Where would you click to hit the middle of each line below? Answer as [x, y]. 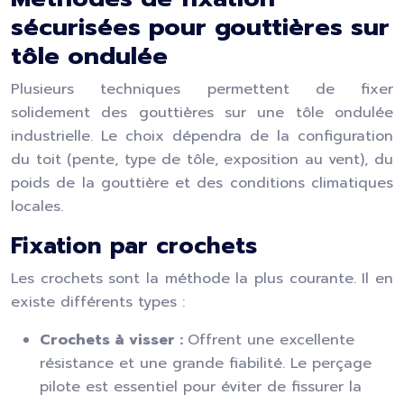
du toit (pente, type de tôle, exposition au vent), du [202, 160]
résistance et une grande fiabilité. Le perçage [206, 363]
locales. [37, 207]
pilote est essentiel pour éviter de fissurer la [201, 387]
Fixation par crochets [134, 246]
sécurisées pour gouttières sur [200, 27]
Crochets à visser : [114, 340]
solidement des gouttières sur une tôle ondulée [202, 113]
